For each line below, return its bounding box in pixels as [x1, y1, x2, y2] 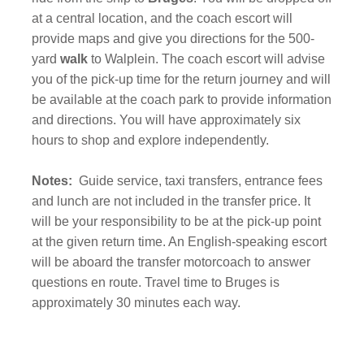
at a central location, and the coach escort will [32, 11, 293, 25]
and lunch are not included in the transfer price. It [32, 194, 311, 208]
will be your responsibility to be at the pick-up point [32, 214, 322, 228]
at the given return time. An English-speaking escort [32, 235, 327, 249]
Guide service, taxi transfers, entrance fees [79, 174, 323, 188]
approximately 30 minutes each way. [32, 296, 241, 310]
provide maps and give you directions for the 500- [32, 32, 315, 45]
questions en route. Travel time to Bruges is [32, 275, 280, 289]
